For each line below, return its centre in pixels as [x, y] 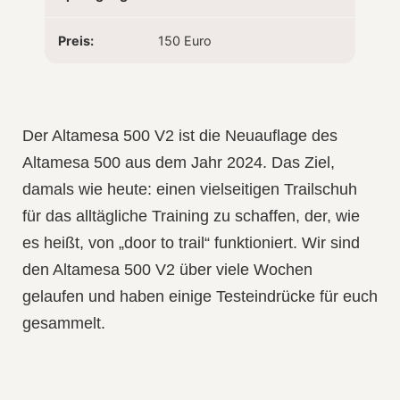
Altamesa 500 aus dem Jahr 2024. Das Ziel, [179, 162]
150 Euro [185, 40]
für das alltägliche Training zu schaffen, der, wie [191, 216]
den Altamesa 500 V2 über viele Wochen [167, 269]
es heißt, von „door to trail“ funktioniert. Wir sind [191, 242]
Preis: [76, 40]
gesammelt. [64, 323]
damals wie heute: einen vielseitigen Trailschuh [190, 189]
